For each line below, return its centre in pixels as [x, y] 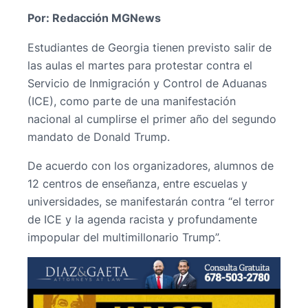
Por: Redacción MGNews [94, 18]
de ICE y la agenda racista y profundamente [142, 219]
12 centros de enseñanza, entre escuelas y [137, 183]
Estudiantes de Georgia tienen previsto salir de [150, 47]
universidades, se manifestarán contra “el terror [151, 201]
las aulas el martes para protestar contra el [140, 65]
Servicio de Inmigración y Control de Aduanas [147, 83]
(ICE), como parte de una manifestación [132, 101]
